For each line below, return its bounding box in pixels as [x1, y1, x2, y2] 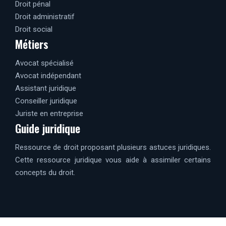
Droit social [15, 24, 52, 34]
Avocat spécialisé [15, 58, 74, 68]
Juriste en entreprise [15, 108, 83, 118]
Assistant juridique [15, 83, 76, 93]
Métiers [15, 35, 48, 52]
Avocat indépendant [15, 71, 81, 80]
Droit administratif [15, 12, 75, 21]
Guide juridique [15, 120, 80, 136]
